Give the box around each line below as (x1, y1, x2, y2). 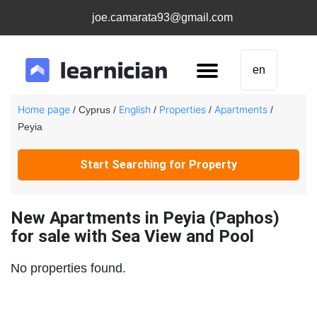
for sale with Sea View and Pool (11, 226, 254, 246)
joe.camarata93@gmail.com (91, 11, 233, 23)
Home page (18, 103, 70, 115)
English (119, 103, 151, 115)
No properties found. (11, 261, 126, 275)
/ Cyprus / (70, 104, 119, 115)
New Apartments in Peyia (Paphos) (11, 208, 279, 228)
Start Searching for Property (80, 158, 237, 171)
